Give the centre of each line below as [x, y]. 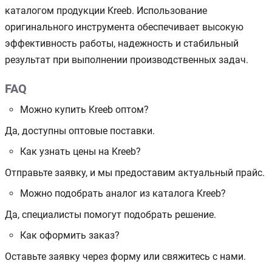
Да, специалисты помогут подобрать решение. [110, 214]
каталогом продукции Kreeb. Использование [106, 10]
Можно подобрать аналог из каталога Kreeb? [123, 193]
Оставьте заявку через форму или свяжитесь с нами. [125, 256]
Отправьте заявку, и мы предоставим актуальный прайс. [135, 172]
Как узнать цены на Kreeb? [80, 151]
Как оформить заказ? [70, 235]
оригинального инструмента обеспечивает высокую [124, 27]
